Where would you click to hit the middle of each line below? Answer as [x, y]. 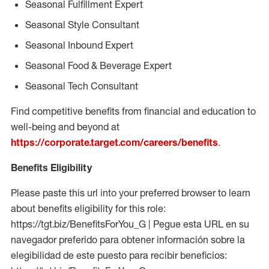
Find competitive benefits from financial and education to [133, 111]
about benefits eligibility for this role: [88, 208]
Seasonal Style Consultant [82, 25]
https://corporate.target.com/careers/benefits [114, 142]
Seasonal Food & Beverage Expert [98, 65]
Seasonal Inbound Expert [79, 45]
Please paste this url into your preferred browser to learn [131, 193]
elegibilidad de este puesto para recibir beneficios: [119, 255]
